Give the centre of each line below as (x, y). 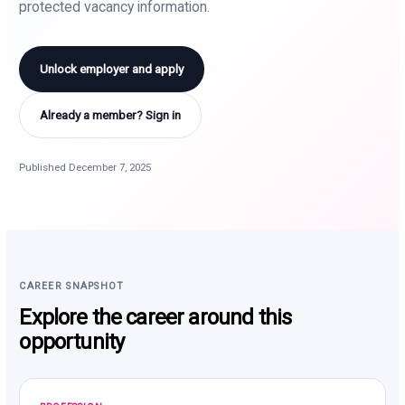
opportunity (72, 341)
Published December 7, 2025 (85, 167)
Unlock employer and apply (112, 68)
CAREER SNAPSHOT (72, 286)
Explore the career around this (155, 317)
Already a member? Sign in (111, 114)
